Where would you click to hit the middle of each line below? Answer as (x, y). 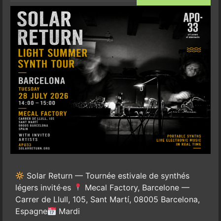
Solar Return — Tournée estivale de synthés (107, 175)
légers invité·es (44, 187)
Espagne (31, 211)
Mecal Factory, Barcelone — (136, 187)
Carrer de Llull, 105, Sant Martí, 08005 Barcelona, (107, 199)
